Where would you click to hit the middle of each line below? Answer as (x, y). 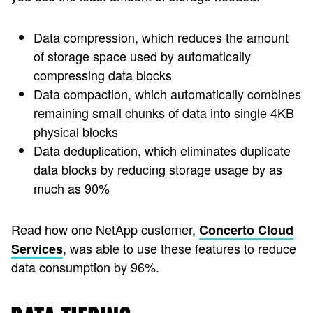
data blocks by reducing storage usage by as (158, 169)
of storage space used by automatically (142, 56)
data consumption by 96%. (85, 267)
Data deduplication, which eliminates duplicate (162, 150)
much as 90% (72, 188)
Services (37, 249)
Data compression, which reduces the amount (161, 37)
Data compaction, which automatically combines (167, 94)
